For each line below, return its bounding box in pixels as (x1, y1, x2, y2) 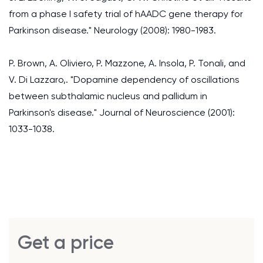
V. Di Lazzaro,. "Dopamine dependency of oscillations (9, 74, 240, 85)
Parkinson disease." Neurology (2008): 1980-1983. (9, 25, 216, 36)
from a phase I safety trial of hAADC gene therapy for (9, 8, 243, 19)
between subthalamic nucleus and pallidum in (9, 90, 207, 102)
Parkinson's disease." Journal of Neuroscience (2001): (9, 107, 235, 118)
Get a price (18, 231, 114, 254)
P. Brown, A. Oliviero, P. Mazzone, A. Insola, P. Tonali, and (9, 58, 245, 69)
